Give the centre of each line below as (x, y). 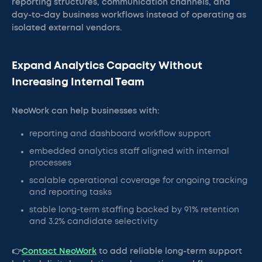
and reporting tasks (70, 192)
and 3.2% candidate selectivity (94, 222)
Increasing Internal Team (78, 82)
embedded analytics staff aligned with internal (129, 151)
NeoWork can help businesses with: (86, 111)
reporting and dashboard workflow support (120, 134)
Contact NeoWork (59, 251)
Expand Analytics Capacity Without (107, 66)
